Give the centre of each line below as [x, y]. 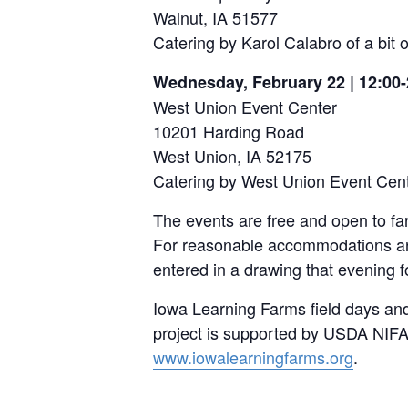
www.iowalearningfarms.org [253, 357]
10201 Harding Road [229, 131]
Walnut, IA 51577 [215, 17]
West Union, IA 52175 [232, 156]
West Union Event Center [245, 107]
